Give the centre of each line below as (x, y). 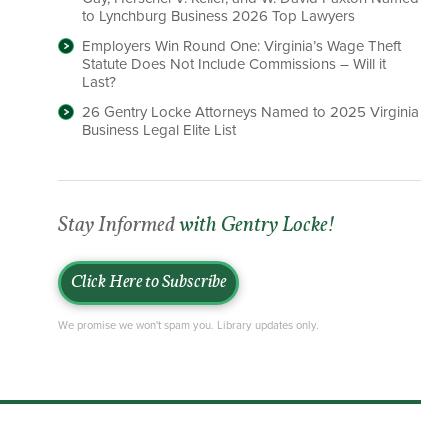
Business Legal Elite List (159, 130)
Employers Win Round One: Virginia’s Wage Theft (242, 46)
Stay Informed (119, 226)
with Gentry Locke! (257, 226)
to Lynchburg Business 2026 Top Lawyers (219, 16)
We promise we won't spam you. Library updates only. (189, 326)
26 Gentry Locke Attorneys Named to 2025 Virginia (251, 112)
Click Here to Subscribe (149, 283)
